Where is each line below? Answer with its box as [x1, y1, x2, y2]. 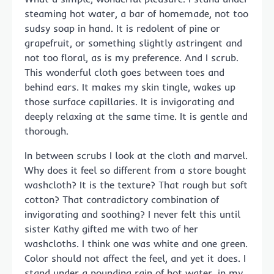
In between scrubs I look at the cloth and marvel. [24, 149, 248, 161]
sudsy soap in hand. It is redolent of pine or [24, 22, 220, 34]
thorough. [24, 125, 68, 137]
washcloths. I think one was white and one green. [24, 237, 248, 250]
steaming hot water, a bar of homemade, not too [24, 7, 248, 20]
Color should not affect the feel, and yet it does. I [24, 252, 246, 264]
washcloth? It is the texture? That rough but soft [24, 179, 248, 191]
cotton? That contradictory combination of [24, 193, 219, 206]
